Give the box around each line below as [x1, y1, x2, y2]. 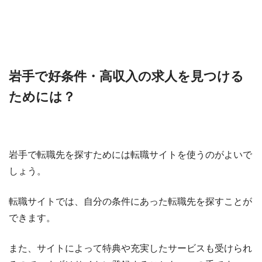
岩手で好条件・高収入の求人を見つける [9, 69, 244, 84]
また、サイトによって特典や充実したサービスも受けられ [9, 243, 252, 253]
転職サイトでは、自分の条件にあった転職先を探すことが [9, 196, 252, 206]
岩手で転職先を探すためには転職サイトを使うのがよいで [9, 149, 252, 160]
